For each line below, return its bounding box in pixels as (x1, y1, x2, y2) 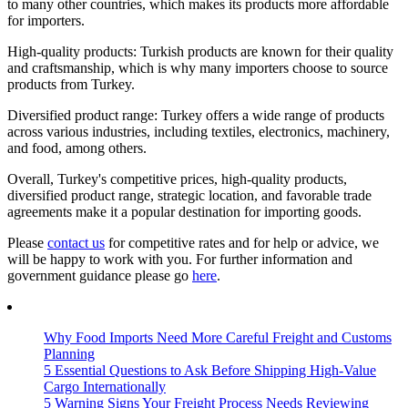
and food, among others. (7, 139, 147, 156)
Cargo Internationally (44, 378, 166, 394)
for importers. (7, 12, 85, 28)
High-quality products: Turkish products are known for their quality (7, 43, 393, 59)
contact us (47, 234, 105, 250)
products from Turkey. (7, 76, 135, 92)
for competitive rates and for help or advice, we (105, 234, 379, 250)
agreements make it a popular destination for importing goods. (7, 203, 362, 219)
